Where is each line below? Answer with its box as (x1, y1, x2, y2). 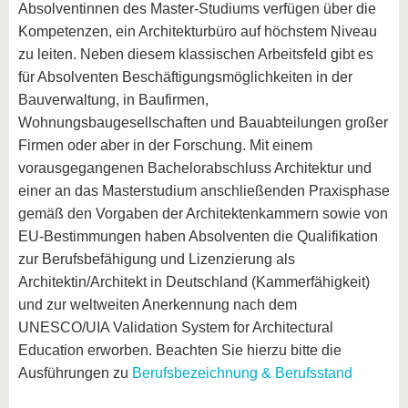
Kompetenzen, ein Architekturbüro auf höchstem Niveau (18, 24, 377, 39)
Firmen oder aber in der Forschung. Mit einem (18, 138, 312, 153)
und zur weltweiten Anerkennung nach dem (18, 297, 297, 312)
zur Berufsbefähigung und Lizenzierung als (18, 251, 295, 267)
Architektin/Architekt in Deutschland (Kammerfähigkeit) (18, 274, 370, 290)
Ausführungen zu (18, 365, 132, 381)
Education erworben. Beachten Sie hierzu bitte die (18, 342, 342, 358)
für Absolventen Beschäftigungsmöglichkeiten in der (18, 69, 352, 85)
